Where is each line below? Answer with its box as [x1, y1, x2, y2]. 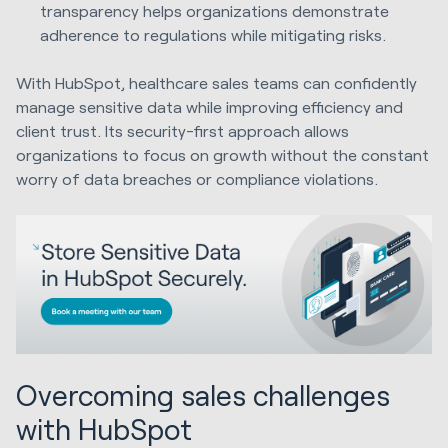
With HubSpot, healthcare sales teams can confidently [16, 72, 417, 92]
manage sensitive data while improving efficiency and [16, 96, 403, 116]
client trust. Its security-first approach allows [16, 120, 349, 140]
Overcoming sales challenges [16, 378, 390, 413]
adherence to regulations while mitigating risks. [40, 24, 387, 44]
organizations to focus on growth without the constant [16, 144, 429, 164]
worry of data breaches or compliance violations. [16, 168, 378, 188]
